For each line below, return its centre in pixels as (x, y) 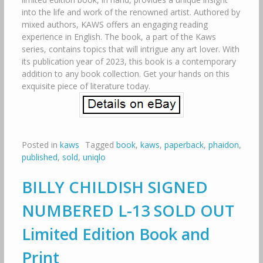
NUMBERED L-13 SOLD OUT (128, 210)
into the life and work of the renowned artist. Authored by (131, 12)
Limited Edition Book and (115, 234)
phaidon (223, 145)
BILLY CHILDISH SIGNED (114, 187)
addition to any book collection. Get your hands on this (125, 74)
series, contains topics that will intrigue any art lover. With (130, 49)
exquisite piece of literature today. (86, 86)
